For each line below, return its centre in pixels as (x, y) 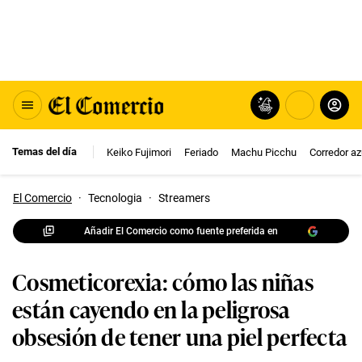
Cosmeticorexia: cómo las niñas (163, 281)
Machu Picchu (264, 152)
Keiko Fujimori (139, 152)
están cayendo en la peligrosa (151, 308)
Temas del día (44, 152)
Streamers (184, 198)
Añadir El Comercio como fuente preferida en (181, 231)
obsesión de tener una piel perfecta (180, 336)
